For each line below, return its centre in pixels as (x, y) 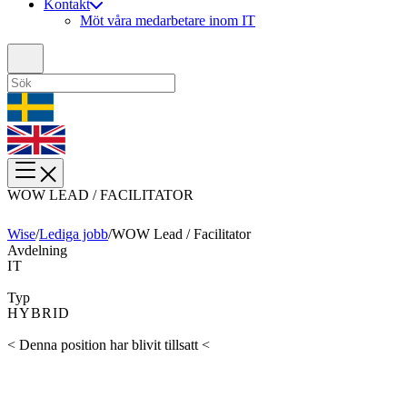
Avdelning (37, 251)
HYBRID (39, 313)
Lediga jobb (74, 234)
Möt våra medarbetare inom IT (168, 21)
